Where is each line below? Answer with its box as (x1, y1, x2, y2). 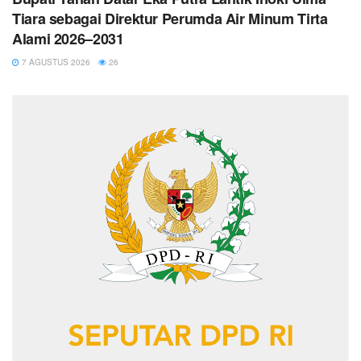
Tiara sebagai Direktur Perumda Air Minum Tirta (12, 8, 328, 30)
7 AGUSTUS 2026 (19, 56, 90, 68)
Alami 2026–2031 (12, 28, 124, 50)
